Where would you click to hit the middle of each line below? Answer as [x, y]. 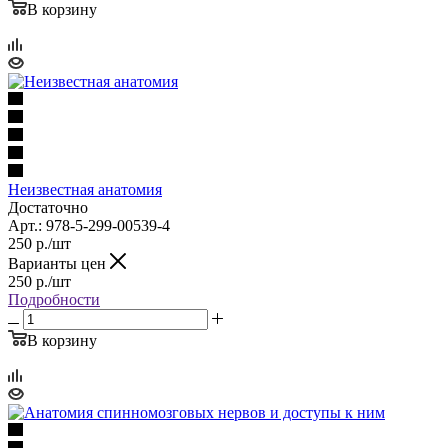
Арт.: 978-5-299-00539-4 [89, 225]
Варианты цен [59, 263]
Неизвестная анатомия [85, 189]
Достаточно [48, 207]
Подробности [54, 299]
